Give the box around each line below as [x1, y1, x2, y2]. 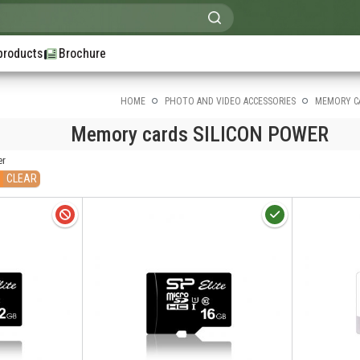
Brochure [59, 45, 106, 61]
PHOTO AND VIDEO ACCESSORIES [164, 96, 296, 107]
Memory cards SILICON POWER [70, 121, 329, 146]
